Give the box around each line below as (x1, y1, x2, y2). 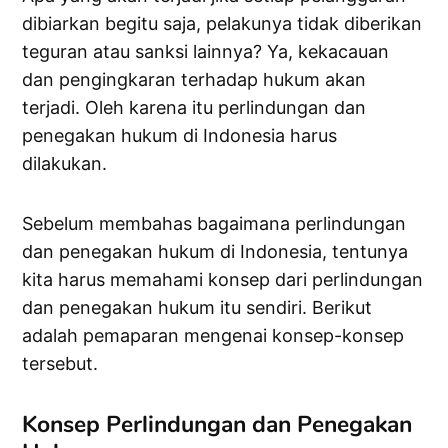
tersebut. (22, 353, 99, 375)
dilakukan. (22, 153, 108, 175)
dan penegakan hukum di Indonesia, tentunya (22, 241, 409, 263)
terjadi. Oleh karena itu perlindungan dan (22, 97, 367, 119)
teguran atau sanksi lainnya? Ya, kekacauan (22, 41, 390, 63)
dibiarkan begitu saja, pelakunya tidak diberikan (22, 13, 423, 35)
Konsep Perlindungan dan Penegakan (22, 408, 413, 441)
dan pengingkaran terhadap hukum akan (22, 69, 367, 91)
